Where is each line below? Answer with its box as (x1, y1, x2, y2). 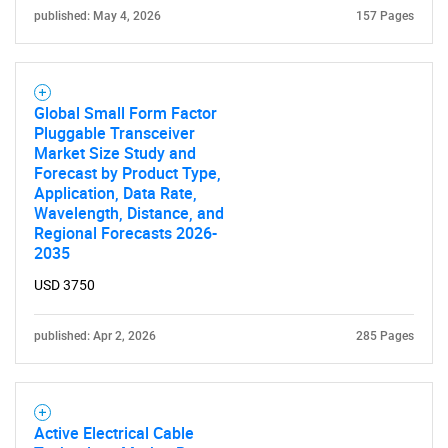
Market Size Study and (34, 141, 196, 164)
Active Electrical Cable (34, 421, 194, 444)
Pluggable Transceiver (34, 121, 195, 144)
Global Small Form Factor (34, 101, 217, 124)
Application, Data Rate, (34, 181, 197, 204)
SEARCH (201, 232, 247, 249)
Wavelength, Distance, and (34, 201, 224, 224)
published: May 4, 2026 (34, 8, 161, 23)
